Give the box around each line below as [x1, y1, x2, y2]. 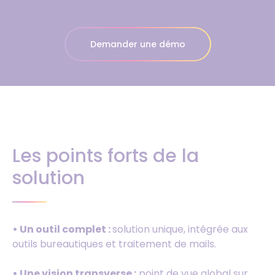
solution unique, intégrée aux [112, 222, 248, 236]
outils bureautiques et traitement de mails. [12, 237, 216, 251]
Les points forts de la [12, 143, 199, 169]
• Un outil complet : [12, 222, 112, 236]
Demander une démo [90, 38, 185, 50]
